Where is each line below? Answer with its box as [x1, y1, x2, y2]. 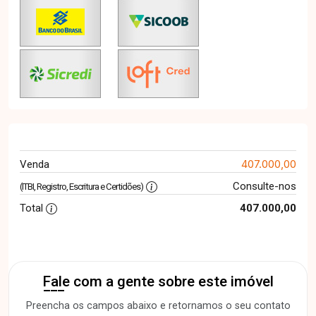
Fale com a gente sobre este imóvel [42, 272, 274, 290]
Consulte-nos [232, 179, 296, 193]
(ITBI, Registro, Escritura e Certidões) [20, 181, 143, 192]
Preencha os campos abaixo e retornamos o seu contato [25, 299, 291, 312]
